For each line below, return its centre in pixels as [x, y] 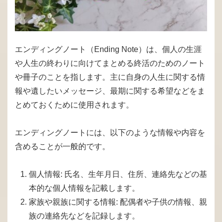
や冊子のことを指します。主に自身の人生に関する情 [110, 77]
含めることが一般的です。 [62, 147]
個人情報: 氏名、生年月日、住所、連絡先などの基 [118, 174]
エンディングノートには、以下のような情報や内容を [110, 133]
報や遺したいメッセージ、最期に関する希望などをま [110, 91]
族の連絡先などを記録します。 [84, 216]
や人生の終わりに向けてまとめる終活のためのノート [110, 63]
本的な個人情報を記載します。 [84, 188]
